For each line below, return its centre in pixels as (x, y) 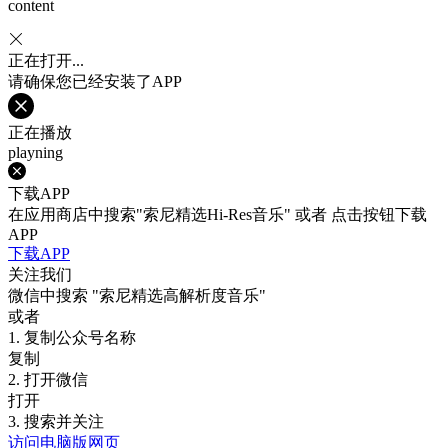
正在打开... (46, 60)
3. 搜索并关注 (56, 421)
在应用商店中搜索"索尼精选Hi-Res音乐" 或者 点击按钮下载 (217, 214)
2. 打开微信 (48, 379)
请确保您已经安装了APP (95, 81)
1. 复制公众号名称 (72, 337)
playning (35, 152)
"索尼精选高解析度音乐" (179, 295)
